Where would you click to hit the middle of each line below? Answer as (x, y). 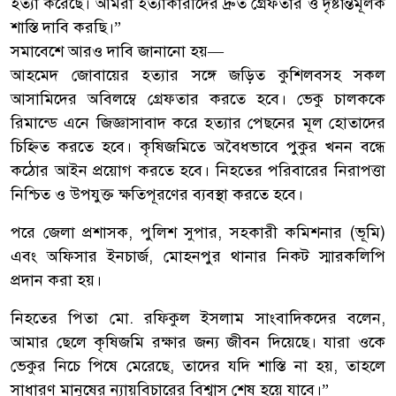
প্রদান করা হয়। (56, 281)
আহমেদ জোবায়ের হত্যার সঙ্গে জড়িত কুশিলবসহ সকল (198, 76)
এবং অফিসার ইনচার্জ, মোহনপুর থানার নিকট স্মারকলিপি (198, 257)
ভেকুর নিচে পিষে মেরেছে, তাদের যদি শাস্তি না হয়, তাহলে (198, 366)
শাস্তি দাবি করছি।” (66, 28)
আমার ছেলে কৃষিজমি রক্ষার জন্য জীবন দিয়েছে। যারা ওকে (198, 343)
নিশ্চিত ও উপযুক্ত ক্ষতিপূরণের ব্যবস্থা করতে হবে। (157, 195)
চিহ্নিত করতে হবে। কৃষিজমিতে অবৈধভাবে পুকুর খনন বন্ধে (198, 147)
